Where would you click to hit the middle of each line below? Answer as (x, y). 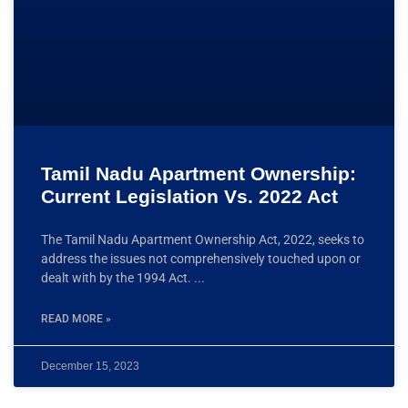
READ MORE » (76, 318)
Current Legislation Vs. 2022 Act (189, 196)
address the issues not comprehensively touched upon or (201, 258)
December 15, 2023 (90, 366)
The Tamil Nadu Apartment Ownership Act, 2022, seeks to (203, 239)
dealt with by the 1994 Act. (117, 277)
